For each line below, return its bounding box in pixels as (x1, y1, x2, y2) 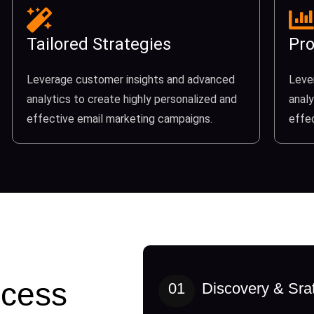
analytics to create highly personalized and (27, 93, 238, 107)
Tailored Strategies (27, 34, 172, 55)
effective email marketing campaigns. (27, 112, 213, 126)
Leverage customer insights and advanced (27, 73, 235, 87)
